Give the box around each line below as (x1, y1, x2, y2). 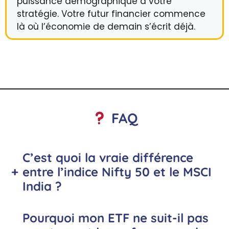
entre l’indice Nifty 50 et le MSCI (22, 164, 212, 180)
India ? (22, 178, 62, 194)
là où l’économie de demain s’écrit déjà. (17, 20, 195, 33)
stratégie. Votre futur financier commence (17, 7, 205, 20)
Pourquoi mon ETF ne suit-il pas (22, 210, 209, 226)
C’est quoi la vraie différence (22, 150, 193, 166)
